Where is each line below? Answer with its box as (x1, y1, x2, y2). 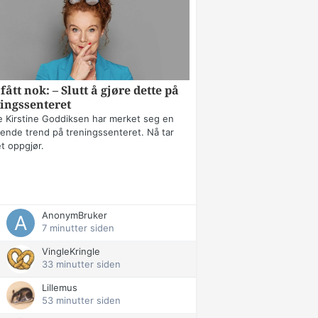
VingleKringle (42, 246, 100, 258)
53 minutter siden (42, 295, 121, 307)
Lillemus (42, 282, 77, 294)
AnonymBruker (42, 209, 107, 221)
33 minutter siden (42, 258, 121, 270)
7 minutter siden (42, 222, 114, 234)
